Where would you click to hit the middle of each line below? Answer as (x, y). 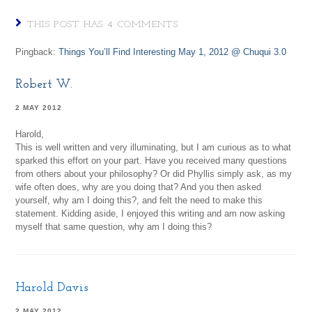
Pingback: (37, 52)
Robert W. (44, 85)
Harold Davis (52, 288)
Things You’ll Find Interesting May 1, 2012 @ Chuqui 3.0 (173, 52)
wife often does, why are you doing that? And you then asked (139, 187)
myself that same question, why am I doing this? (114, 227)
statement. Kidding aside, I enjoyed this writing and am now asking (150, 214)
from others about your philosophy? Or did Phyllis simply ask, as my (154, 174)
